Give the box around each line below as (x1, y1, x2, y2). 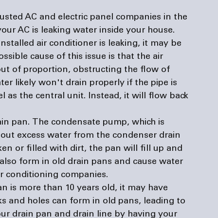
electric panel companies (58, 13, 161, 22)
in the (161, 13, 190, 22)
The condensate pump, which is (30, 118, 167, 127)
